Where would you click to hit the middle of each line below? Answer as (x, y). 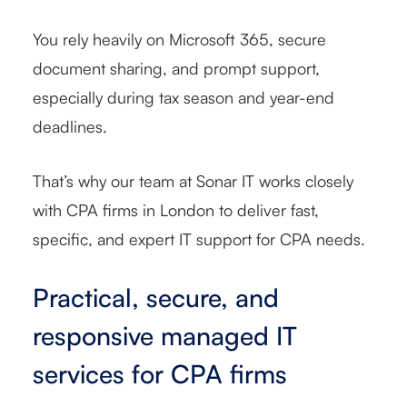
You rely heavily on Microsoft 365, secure (179, 39)
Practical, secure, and (156, 297)
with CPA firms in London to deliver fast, (176, 209)
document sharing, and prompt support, (176, 68)
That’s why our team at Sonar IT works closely (193, 180)
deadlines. (72, 126)
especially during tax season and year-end (184, 97)
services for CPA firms (160, 373)
